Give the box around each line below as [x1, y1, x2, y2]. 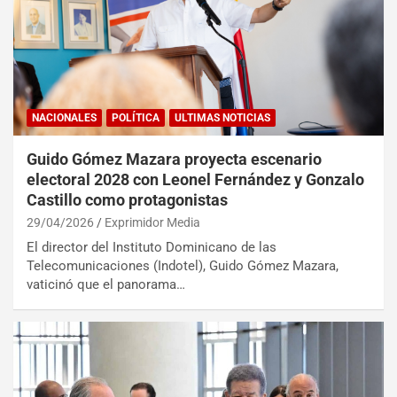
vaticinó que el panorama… [27, 276, 185, 293]
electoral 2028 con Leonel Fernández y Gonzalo [27, 170, 364, 190]
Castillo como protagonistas [27, 191, 228, 210]
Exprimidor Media [105, 215, 200, 230]
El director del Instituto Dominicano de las [27, 239, 276, 256]
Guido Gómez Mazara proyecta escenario [27, 150, 322, 169]
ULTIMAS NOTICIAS [175, 112, 270, 125]
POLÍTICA [112, 112, 160, 125]
